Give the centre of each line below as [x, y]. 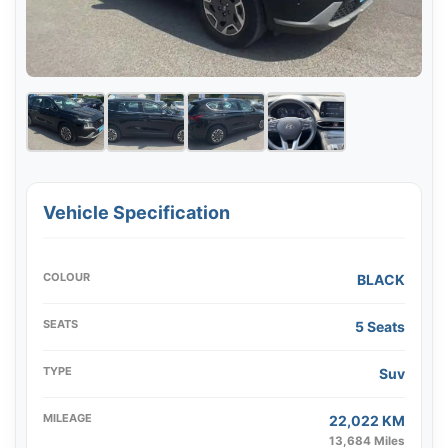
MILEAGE [67, 418]
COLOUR [66, 277]
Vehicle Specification [136, 212]
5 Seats [380, 326]
